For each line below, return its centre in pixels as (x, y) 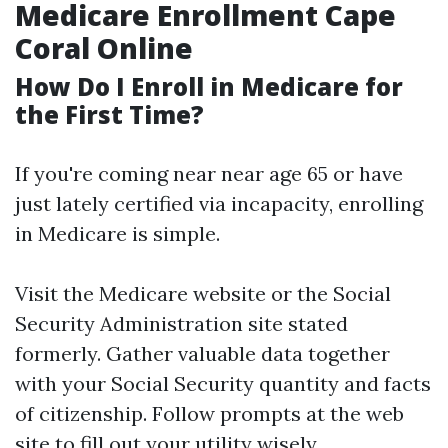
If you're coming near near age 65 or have (209, 173)
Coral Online (104, 48)
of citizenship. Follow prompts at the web (209, 413)
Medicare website (182, 293)
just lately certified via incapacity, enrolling (219, 203)
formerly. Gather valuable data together (202, 353)
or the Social (328, 293)
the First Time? (109, 114)
